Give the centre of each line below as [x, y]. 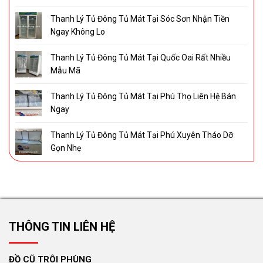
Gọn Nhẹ [66, 148]
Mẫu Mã [65, 71]
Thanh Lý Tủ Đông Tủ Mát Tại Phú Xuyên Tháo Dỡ [142, 135]
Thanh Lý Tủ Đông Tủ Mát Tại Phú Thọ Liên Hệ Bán [143, 97]
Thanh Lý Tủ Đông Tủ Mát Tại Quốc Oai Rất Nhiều [141, 58]
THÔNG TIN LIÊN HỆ [62, 227]
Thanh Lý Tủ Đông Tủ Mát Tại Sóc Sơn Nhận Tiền [140, 19]
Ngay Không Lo [78, 32]
